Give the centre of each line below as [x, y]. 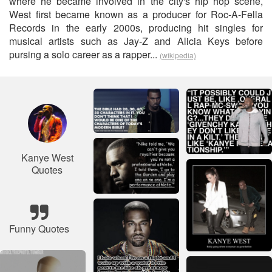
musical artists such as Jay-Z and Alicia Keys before [136, 41]
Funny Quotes [39, 229]
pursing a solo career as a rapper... [84, 54]
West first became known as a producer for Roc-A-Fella [136, 14]
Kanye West [47, 158]
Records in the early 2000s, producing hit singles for [136, 28]
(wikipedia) [178, 55]
